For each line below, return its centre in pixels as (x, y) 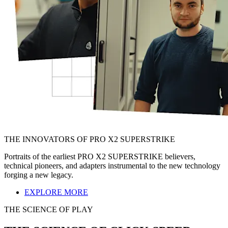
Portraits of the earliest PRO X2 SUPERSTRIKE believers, (100, 156)
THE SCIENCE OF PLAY (49, 209)
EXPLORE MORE (56, 192)
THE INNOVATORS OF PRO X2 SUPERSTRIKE (90, 139)
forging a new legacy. (39, 175)
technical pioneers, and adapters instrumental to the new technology (112, 165)
